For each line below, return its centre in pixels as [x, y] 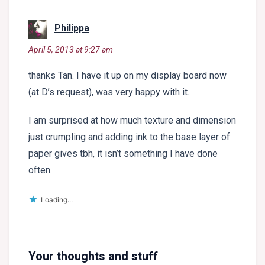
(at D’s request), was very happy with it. [109, 92]
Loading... [57, 199]
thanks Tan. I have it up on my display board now [127, 75]
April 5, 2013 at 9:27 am [71, 49]
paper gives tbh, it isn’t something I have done [123, 153]
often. [40, 170]
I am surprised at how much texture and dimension [132, 120]
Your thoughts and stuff [93, 256]
